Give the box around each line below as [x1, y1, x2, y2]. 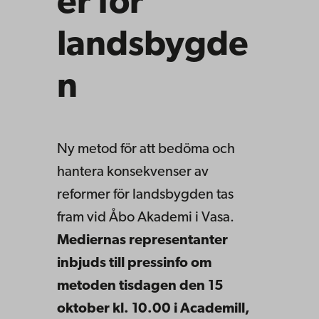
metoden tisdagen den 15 [57, 278, 224, 293]
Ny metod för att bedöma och [57, 142, 235, 157]
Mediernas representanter [57, 233, 228, 248]
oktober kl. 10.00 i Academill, [57, 301, 250, 316]
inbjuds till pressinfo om [57, 256, 211, 271]
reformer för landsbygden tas [57, 187, 234, 202]
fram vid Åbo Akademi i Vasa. [57, 210, 234, 225]
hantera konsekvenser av [57, 164, 209, 179]
